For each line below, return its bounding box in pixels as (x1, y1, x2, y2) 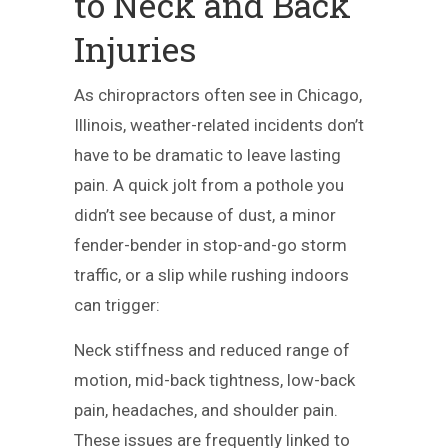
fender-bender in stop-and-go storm (74, 235, 347, 255)
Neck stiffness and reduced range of (74, 340, 350, 360)
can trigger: (74, 295, 160, 315)
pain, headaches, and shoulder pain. (74, 400, 338, 420)
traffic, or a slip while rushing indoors (74, 265, 349, 285)
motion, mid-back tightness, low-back (74, 370, 355, 390)
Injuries (74, 26, 196, 71)
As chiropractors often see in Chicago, (74, 85, 362, 105)
